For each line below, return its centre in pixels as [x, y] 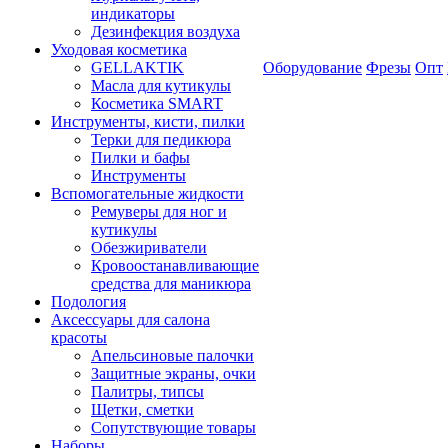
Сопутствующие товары [173, 427]
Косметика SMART [157, 103]
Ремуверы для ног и [159, 211]
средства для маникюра [171, 283]
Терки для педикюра [161, 139]
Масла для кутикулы [161, 85]
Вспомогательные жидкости [147, 193]
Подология [88, 301]
